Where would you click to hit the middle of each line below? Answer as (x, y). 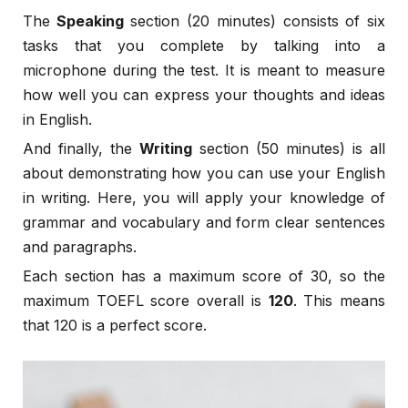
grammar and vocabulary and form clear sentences (204, 222)
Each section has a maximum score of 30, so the (204, 276)
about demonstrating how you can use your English (204, 173)
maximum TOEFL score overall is (146, 301)
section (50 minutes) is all (289, 148)
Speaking (87, 21)
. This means (339, 301)
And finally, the (81, 148)
